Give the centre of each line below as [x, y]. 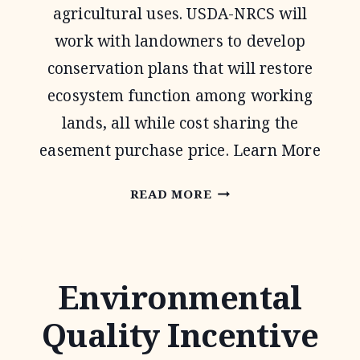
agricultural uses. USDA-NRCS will [180, 14]
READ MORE [171, 194]
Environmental [180, 297]
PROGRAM [245, 274]
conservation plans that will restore [180, 68]
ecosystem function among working [180, 96]
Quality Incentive [180, 335]
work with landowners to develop [180, 41]
